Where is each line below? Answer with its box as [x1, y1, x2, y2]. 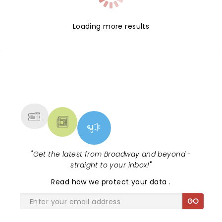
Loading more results [72, 21, 150, 31]
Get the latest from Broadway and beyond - [33, 149, 191, 159]
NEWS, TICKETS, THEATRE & [31, 75, 183, 91]
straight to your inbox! [70, 160, 150, 170]
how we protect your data [71, 177, 169, 187]
